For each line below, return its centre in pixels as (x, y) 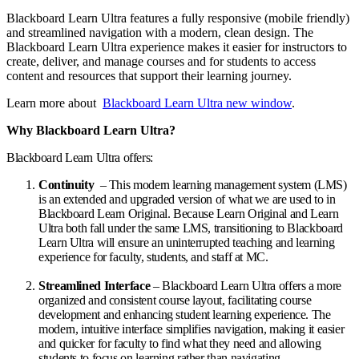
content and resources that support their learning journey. (149, 75)
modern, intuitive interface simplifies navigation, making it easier (192, 329)
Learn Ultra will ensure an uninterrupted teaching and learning (187, 242)
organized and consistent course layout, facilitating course (175, 300)
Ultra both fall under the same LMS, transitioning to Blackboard (191, 228)
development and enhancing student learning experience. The (185, 314)
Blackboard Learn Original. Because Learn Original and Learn (189, 213)
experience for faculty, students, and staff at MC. (153, 256)
